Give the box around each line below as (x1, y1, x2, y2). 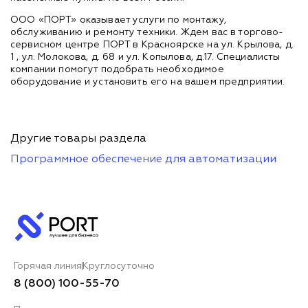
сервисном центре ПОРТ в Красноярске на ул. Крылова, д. (10, 39, 294, 49)
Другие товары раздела (10, 133, 146, 144)
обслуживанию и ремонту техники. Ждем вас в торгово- (10, 27, 284, 37)
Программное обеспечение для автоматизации (10, 153, 276, 165)
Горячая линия (14, 261, 82, 271)
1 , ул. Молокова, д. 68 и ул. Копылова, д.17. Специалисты (10, 52, 280, 62)
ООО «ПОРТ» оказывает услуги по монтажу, (10, 14, 226, 25)
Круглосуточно (82, 261, 155, 271)
